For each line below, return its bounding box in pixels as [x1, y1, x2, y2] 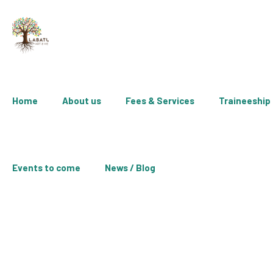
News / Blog [105, 162, 155, 173]
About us [62, 95, 101, 106]
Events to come [12, 162, 80, 173]
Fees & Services [126, 95, 194, 106]
